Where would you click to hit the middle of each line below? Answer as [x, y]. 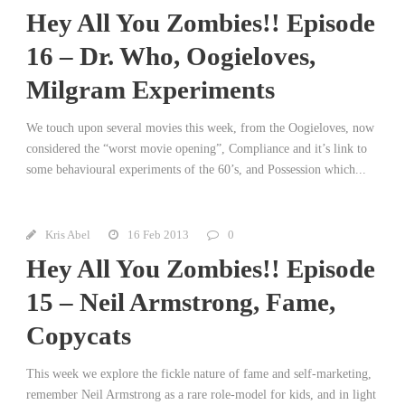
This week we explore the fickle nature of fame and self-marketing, [199, 373]
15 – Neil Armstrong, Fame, [181, 301]
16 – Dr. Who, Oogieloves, [171, 56]
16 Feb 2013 [158, 234]
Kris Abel [68, 234]
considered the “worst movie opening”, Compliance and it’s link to [197, 148]
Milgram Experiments [151, 89]
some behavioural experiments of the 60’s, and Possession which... [196, 169]
